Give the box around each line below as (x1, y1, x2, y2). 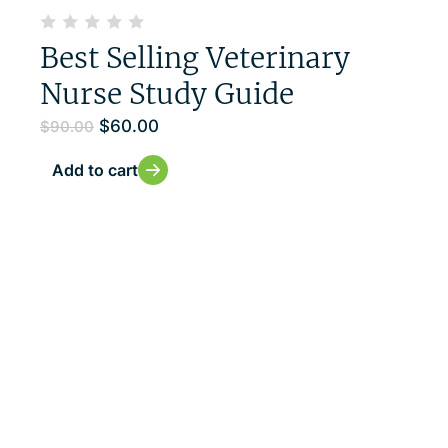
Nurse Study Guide (40, 76, 294, 113)
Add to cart (52, 160, 138, 181)
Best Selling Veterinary (40, 40, 350, 77)
